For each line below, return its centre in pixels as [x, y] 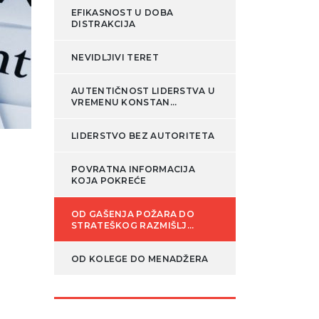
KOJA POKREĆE [109, 181]
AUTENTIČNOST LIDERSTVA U [143, 91]
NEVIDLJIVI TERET [115, 58]
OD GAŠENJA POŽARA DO [133, 214]
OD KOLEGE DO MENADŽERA [140, 259]
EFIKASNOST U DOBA [122, 13]
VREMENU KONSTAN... [124, 103]
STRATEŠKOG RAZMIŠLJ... [133, 226]
